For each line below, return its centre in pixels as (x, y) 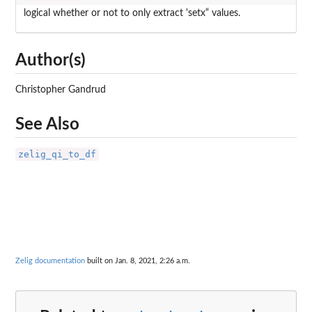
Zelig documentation (50, 260)
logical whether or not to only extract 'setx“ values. (132, 14)
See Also (47, 124)
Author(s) (50, 61)
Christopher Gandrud (61, 90)
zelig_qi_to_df (57, 154)
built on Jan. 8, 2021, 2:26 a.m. (138, 260)
